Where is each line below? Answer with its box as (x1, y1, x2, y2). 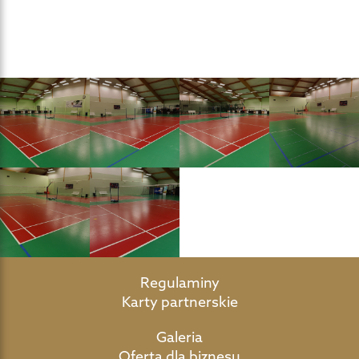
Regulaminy (139, 272, 220, 292)
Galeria (156, 327, 203, 346)
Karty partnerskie (121, 292, 238, 311)
